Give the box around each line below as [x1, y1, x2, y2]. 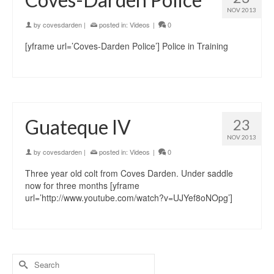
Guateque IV [25, 115, 131, 139]
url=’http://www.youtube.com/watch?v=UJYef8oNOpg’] [25, 191, 237, 204]
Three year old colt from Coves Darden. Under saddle [25, 167, 233, 179]
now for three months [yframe [25, 179, 139, 191]
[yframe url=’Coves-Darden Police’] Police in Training [25, 40, 228, 52]
